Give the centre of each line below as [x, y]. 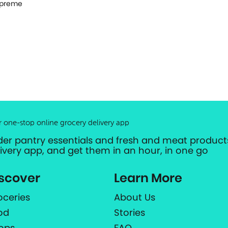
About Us [134, 197]
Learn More [148, 178]
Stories [129, 213]
